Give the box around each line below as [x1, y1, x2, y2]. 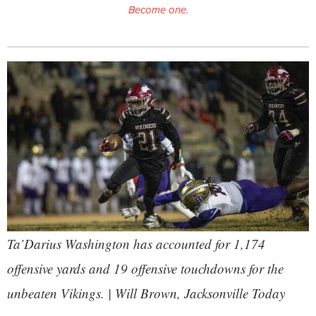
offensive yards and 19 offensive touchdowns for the [7, 260, 284, 278]
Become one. [128, 2, 188, 18]
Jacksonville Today [184, 284, 285, 303]
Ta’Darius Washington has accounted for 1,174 [7, 235, 265, 253]
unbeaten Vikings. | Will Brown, [7, 284, 184, 303]
